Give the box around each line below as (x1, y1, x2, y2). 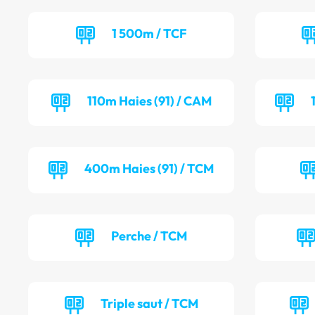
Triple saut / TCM (100, 295, 198, 312)
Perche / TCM (111, 228, 188, 245)
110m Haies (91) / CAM (86, 93, 212, 110)
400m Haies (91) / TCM (84, 160, 214, 177)
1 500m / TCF (111, 25, 187, 42)
